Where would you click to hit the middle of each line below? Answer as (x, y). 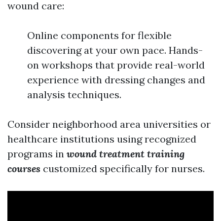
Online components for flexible (99, 35)
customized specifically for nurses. (123, 168)
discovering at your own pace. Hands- (115, 50)
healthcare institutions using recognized (102, 139)
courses (24, 168)
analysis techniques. (74, 94)
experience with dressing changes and (116, 80)
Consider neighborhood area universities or (109, 124)
